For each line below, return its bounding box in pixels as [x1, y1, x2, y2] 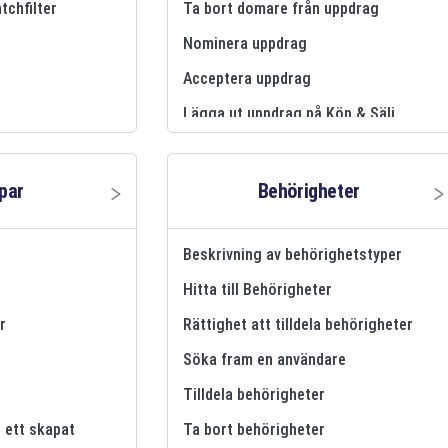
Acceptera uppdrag [183, 68, 312, 88]
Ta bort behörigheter [183, 419, 326, 439]
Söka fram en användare [183, 349, 347, 369]
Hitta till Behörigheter [183, 279, 333, 299]
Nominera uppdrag [183, 33, 308, 53]
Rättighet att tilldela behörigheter [183, 314, 414, 334]
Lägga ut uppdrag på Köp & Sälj [183, 103, 396, 123]
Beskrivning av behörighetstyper [183, 244, 403, 264]
